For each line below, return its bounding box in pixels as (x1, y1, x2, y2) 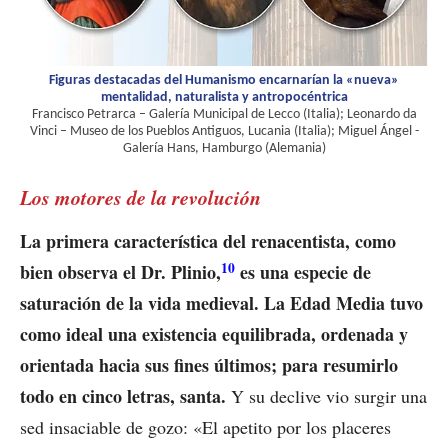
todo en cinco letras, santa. (20, 383, 226, 410)
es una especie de (235, 259, 371, 286)
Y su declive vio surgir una (226, 384, 427, 409)
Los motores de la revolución (20, 183, 261, 212)
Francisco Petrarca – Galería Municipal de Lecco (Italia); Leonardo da (31, 107, 417, 123)
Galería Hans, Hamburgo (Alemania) (122, 141, 326, 157)
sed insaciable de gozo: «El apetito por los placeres (20, 415, 391, 440)
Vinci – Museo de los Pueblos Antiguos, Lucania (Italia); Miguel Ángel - (29, 124, 419, 140)
